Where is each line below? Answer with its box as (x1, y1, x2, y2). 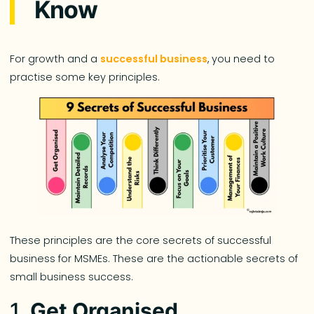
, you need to (207, 52, 275, 67)
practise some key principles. (10, 70, 163, 85)
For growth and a (10, 52, 101, 67)
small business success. (10, 269, 134, 284)
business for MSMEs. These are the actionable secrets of (10, 251, 299, 266)
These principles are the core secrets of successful (10, 233, 272, 247)
